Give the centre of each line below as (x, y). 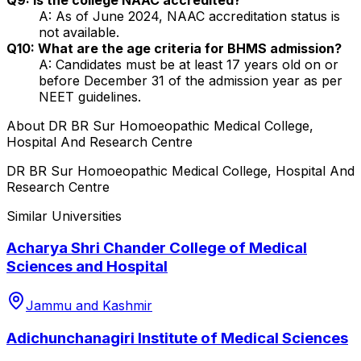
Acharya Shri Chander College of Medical (157, 248)
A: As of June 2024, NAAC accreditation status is (189, 16)
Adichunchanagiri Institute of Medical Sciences (177, 338)
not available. (79, 32)
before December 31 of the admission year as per (191, 80)
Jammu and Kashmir (89, 305)
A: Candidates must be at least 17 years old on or (189, 64)
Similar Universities (64, 216)
